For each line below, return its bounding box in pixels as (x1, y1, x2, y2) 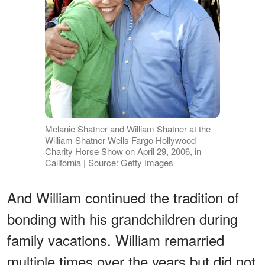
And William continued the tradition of (7, 187, 239, 208)
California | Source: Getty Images (44, 156, 173, 169)
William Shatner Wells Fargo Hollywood (44, 134, 196, 147)
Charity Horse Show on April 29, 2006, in (44, 145, 201, 158)
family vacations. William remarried (7, 230, 224, 251)
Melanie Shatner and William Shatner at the (44, 122, 211, 135)
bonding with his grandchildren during (7, 208, 238, 230)
